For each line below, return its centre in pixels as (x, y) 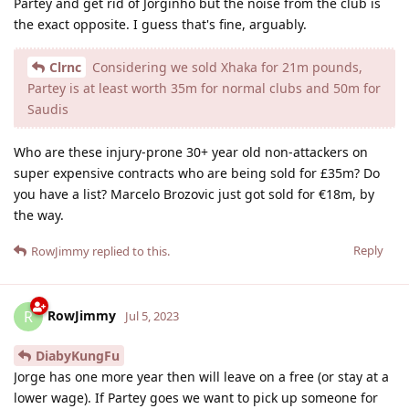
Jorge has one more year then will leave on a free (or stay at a (201, 376)
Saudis (48, 109)
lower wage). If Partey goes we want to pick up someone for (196, 397)
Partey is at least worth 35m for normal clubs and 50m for (204, 88)
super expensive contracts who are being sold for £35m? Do (197, 173)
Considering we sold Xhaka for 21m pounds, (225, 67)
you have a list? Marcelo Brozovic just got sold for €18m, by (194, 194)
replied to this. (130, 251)
